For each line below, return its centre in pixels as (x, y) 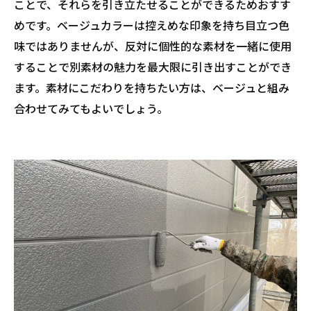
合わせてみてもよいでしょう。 (91, 108)
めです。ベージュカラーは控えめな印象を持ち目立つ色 (152, 25)
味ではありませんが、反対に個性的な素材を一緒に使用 (153, 46)
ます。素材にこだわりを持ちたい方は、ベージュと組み (152, 87)
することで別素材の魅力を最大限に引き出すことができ (153, 67)
